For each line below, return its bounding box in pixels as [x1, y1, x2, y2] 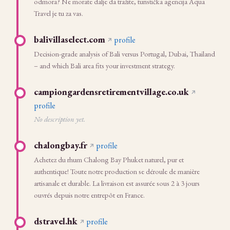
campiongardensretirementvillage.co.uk [34, 86, 189, 98]
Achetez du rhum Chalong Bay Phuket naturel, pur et [34, 155, 184, 164]
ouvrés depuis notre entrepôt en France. [34, 190, 145, 200]
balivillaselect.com [34, 33, 105, 45]
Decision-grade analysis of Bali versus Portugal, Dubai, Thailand [34, 49, 215, 59]
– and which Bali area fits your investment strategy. [34, 61, 175, 70]
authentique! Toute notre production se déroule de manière [34, 166, 200, 176]
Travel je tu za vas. [34, 8, 83, 18]
